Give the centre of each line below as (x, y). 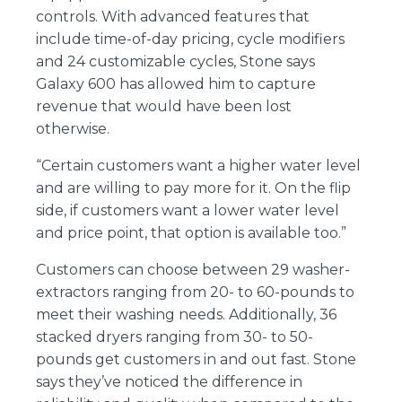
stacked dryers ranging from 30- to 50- (174, 336)
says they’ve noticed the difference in (169, 381)
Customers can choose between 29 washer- (192, 269)
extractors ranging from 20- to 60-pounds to (195, 292)
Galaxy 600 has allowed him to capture (175, 83)
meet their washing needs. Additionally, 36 (186, 314)
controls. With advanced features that (172, 16)
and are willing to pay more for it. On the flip (193, 188)
